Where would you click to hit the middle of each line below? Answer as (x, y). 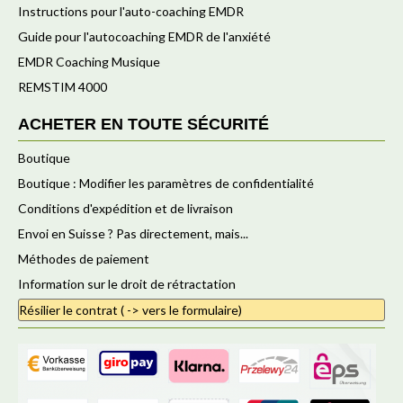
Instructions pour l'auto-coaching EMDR (131, 11)
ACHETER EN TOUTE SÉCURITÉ (143, 124)
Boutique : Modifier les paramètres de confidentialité (166, 183)
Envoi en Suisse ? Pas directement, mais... (133, 233)
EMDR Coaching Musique (89, 62)
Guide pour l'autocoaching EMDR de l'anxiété (144, 36)
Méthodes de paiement (84, 259)
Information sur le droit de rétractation (127, 284)
